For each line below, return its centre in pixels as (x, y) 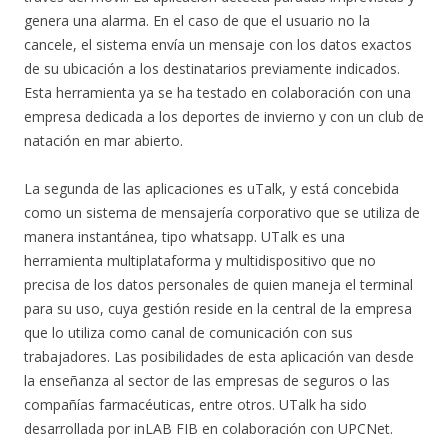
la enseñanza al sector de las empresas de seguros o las (207, 380)
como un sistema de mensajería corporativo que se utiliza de (222, 212)
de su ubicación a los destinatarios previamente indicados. (212, 68)
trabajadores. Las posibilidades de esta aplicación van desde (219, 356)
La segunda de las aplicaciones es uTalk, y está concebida (211, 188)
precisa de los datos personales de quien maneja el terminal (218, 284)
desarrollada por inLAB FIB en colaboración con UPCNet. (208, 428)
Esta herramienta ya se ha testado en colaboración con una (217, 92)
